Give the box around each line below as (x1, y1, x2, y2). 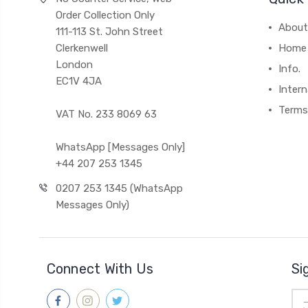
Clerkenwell (55, 42, 108, 55)
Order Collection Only (55, 9, 155, 22)
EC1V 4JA (55, 75, 102, 88)
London (55, 58, 93, 71)
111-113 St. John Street (55, 25, 163, 38)
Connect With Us (46, 261, 154, 278)
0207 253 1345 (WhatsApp (56, 182, 184, 195)
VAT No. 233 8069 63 (55, 108, 157, 121)
